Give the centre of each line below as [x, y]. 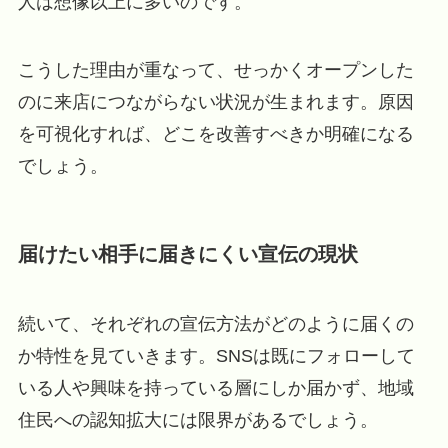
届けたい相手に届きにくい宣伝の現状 [187, 254]
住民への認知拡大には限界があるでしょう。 [197, 419]
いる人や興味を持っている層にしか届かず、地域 [215, 387]
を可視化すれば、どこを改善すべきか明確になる [215, 133]
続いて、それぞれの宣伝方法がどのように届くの [215, 323]
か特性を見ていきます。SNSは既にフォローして [216, 355]
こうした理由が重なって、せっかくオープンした [215, 69]
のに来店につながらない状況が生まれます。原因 [215, 101]
